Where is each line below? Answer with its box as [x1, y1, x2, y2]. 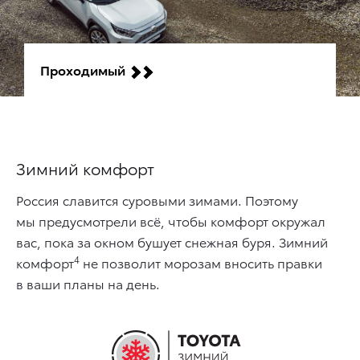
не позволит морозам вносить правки [80, 252, 322, 272]
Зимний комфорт [16, 156, 154, 179]
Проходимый [40, 59, 125, 79]
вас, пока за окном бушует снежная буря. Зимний [16, 231, 328, 251]
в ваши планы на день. [16, 273, 160, 292]
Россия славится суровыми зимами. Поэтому [16, 190, 298, 209]
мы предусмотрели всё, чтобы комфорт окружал [16, 211, 325, 230]
